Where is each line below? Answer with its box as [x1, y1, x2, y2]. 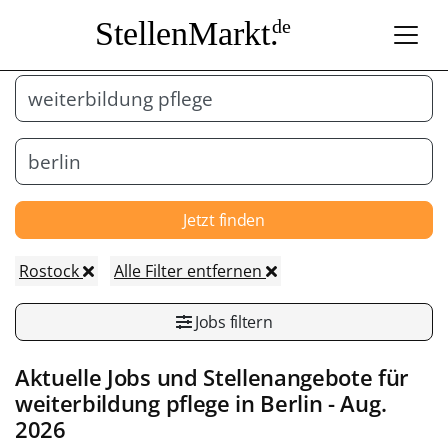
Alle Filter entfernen [114, 259, 266, 282]
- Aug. [322, 387, 387, 419]
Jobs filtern [191, 310, 273, 333]
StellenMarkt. [94, 14, 279, 52]
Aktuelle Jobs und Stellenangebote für [15, 361, 410, 393]
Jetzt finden [183, 208, 265, 231]
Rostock [19, 259, 83, 282]
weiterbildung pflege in [15, 387, 261, 419]
